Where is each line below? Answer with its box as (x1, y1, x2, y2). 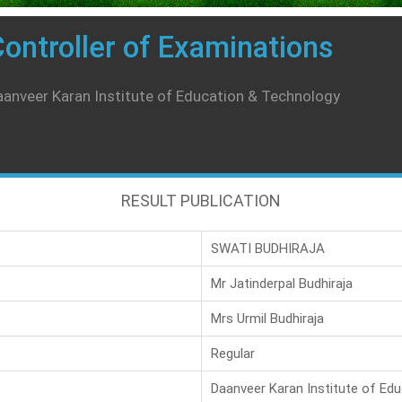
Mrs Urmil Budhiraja (211, 310, 324, 327)
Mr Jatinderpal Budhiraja (211, 275, 353, 292)
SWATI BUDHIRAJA (211, 240, 325, 257)
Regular (211, 345, 255, 362)
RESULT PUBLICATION (121, 190, 281, 210)
